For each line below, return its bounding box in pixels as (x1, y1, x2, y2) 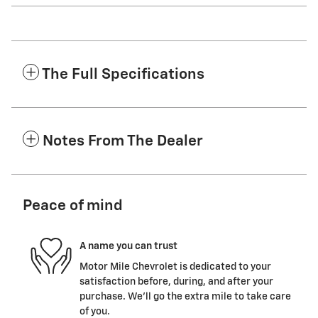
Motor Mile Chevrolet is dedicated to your (79, 262, 271, 273)
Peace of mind (23, 199, 123, 214)
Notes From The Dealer (43, 134, 203, 150)
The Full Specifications (42, 67, 204, 83)
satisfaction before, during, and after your (79, 277, 273, 287)
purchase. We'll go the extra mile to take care (79, 292, 291, 302)
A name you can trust (79, 241, 177, 251)
